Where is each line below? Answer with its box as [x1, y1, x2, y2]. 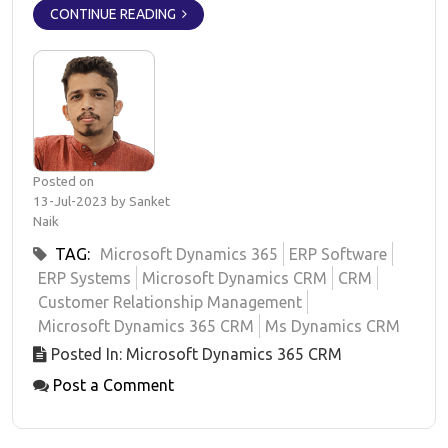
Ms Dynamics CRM [265, 317, 400, 335]
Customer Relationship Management [38, 293, 302, 311]
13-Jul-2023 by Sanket [33, 194, 170, 209]
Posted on [33, 174, 94, 189]
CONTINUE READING [50, 6, 182, 22]
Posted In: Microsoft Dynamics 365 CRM [47, 345, 342, 363]
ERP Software [289, 245, 387, 263]
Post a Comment [53, 376, 174, 394]
